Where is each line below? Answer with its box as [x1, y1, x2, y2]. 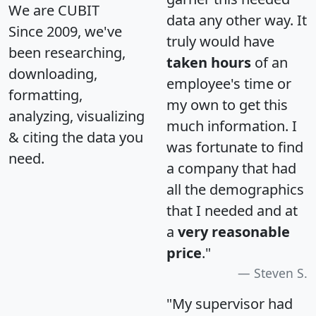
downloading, [8, 64, 97, 84]
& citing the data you [8, 128, 143, 147]
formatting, [8, 85, 83, 105]
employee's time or [166, 74, 291, 94]
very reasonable [178, 222, 290, 242]
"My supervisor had [166, 294, 293, 314]
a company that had [166, 159, 296, 178]
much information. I [166, 116, 297, 136]
